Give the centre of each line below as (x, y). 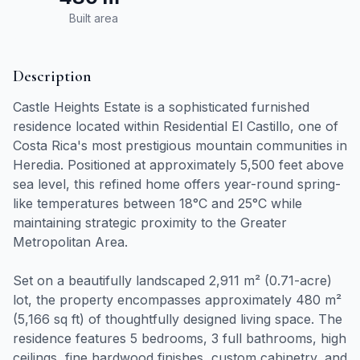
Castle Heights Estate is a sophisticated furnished (161, 107)
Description (52, 76)
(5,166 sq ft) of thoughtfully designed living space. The (178, 319)
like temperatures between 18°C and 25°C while (157, 203)
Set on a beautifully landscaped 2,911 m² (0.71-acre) (172, 280)
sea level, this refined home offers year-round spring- (177, 184)
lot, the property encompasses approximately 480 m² (177, 300)
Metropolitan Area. (70, 242)
